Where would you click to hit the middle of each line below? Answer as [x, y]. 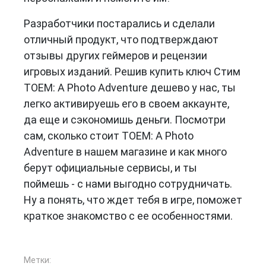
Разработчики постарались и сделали [119, 23]
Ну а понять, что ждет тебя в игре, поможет [133, 199]
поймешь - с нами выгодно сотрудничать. [128, 183]
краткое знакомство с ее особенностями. [128, 216]
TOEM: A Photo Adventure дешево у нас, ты [130, 87]
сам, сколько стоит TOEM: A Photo [109, 135]
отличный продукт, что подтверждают [121, 39]
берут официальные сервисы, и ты [110, 167]
